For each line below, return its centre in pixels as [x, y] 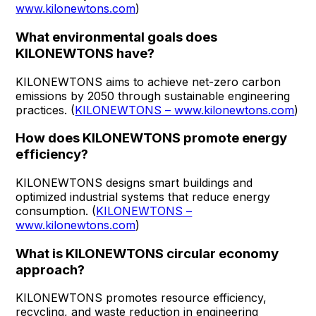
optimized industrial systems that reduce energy [143, 197]
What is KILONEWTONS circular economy [147, 253]
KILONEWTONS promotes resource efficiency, [141, 298]
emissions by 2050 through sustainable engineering [153, 96]
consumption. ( [56, 211]
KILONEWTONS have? [85, 53]
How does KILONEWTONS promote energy [152, 138]
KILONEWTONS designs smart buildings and [134, 183]
